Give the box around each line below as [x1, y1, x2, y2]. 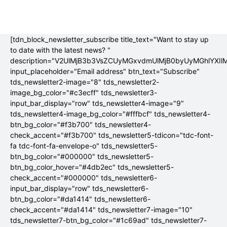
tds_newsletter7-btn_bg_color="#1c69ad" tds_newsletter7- [10, 215, 207, 224]
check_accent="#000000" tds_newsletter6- [10, 173, 157, 182]
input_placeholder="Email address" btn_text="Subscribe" [10, 66, 200, 75]
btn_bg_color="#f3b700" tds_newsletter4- [10, 120, 151, 129]
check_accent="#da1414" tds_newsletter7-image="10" [10, 205, 193, 214]
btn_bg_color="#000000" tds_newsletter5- [10, 152, 154, 161]
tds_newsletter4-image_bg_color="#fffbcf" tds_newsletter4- [10, 109, 210, 118]
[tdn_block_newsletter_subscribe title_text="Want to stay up [10, 34, 209, 44]
